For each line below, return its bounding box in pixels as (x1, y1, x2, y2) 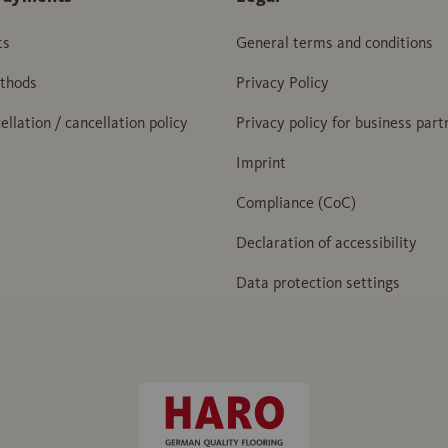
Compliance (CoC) (236, 193, 356, 212)
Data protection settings (236, 273, 400, 292)
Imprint (236, 153, 286, 172)
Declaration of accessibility (236, 233, 417, 252)
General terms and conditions (236, 33, 433, 52)
